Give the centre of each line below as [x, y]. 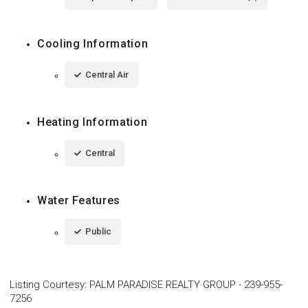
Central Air [107, 74]
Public [98, 231]
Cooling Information [93, 43]
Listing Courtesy [47, 284]
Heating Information [92, 122]
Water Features [79, 200]
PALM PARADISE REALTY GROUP [163, 284]
